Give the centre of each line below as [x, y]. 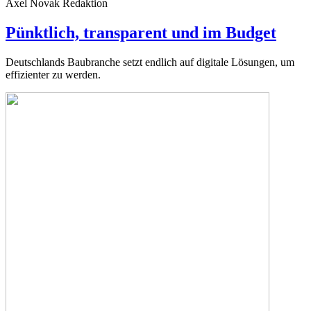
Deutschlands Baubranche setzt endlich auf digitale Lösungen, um [150, 62]
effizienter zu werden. [53, 75]
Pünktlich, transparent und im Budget [141, 33]
